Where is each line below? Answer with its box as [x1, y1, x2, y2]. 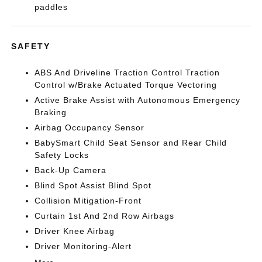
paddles [35, 2, 68, 12]
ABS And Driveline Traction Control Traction [35, 68, 220, 77]
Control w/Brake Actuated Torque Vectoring [35, 80, 218, 89]
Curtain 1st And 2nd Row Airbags [35, 211, 175, 220]
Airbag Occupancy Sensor [35, 123, 145, 132]
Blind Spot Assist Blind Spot [35, 181, 152, 190]
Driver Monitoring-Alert [35, 242, 132, 251]
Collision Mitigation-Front [35, 196, 142, 205]
